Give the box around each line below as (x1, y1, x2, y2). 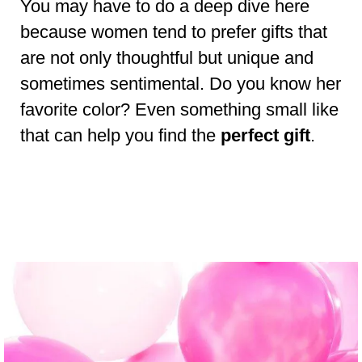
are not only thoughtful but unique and (20, 47, 314, 68)
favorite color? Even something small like (20, 99, 339, 120)
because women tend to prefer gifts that (20, 21, 327, 42)
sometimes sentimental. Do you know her (20, 73, 341, 94)
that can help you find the (20, 124, 221, 145)
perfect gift (221, 124, 310, 145)
